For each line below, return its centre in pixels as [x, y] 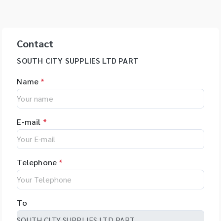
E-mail [29, 122]
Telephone [37, 162]
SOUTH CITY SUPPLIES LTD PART [78, 60]
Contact [35, 43]
